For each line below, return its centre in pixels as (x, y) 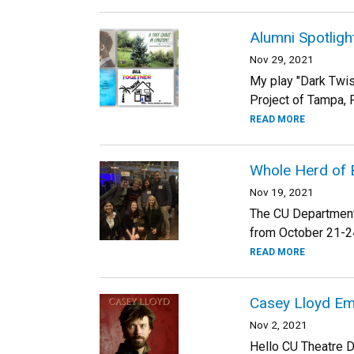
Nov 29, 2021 (282, 59)
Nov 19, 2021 (282, 192)
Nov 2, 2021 (279, 325)
